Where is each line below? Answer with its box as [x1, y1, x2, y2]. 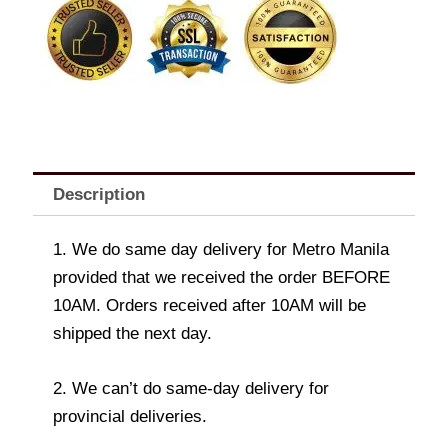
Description [53, 184, 146, 204]
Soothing [29, 6, 85, 23]
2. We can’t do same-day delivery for [53, 379, 329, 399]
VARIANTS [29, 86, 97, 103]
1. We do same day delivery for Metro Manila [53, 240, 389, 260]
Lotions [29, 66, 75, 83]
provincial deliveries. [53, 407, 207, 427]
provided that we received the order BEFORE [53, 268, 390, 288]
